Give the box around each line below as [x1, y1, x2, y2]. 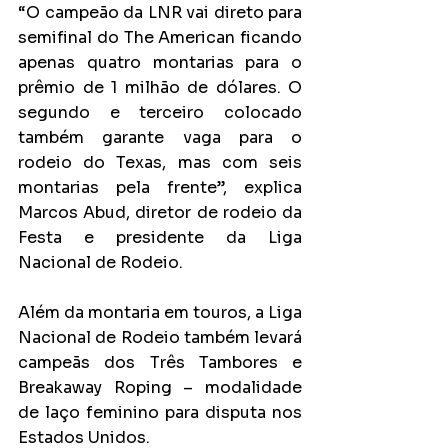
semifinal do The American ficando [18, 26, 302, 48]
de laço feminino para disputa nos [18, 401, 302, 423]
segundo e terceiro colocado [18, 101, 302, 123]
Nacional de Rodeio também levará [18, 326, 302, 348]
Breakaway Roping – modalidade [18, 376, 302, 398]
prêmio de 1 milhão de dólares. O [18, 76, 302, 98]
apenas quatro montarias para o [18, 51, 302, 73]
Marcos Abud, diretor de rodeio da [18, 201, 302, 223]
